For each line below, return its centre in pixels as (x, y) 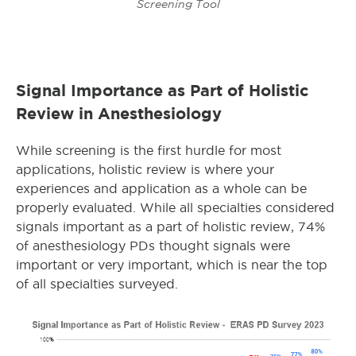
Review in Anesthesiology (119, 113)
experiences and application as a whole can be (161, 188)
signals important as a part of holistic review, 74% (170, 226)
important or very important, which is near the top (172, 265)
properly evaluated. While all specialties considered (175, 207)
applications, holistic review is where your (145, 169)
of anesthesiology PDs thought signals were (153, 246)
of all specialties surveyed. (97, 284)
